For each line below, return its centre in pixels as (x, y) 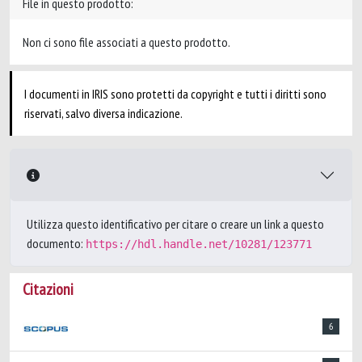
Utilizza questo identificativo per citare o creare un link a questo (175, 224)
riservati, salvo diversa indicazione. (103, 113)
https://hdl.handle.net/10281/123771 (199, 244)
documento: (56, 243)
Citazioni (48, 289)
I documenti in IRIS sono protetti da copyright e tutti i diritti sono (175, 94)
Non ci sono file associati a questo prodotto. (126, 42)
